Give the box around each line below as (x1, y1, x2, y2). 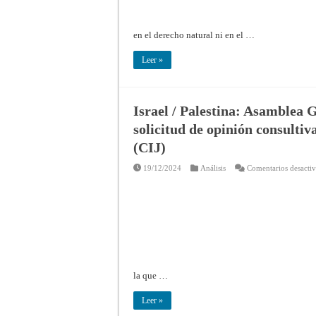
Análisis (200, 163, 226, 172)
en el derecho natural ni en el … (133, 29, 255, 40)
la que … (133, 269, 168, 281)
